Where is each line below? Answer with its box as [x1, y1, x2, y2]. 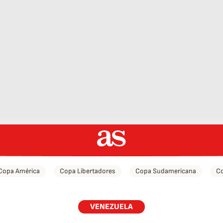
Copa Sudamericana [135, 167, 196, 175]
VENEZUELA [90, 202, 133, 212]
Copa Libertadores [60, 167, 115, 175]
